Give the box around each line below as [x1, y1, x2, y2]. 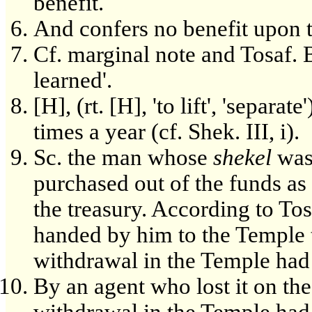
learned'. [33, 67, 112, 93]
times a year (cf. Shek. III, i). [33, 118, 299, 144]
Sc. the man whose [33, 144, 213, 170]
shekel [213, 144, 272, 170]
